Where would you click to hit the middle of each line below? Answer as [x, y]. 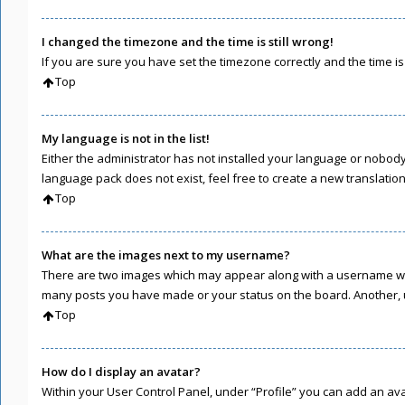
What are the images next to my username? [166, 254]
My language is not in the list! [126, 138]
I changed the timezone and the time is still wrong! [188, 41]
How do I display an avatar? [121, 371]
